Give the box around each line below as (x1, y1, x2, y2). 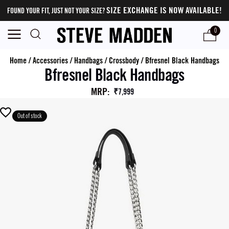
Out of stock (17, 112, 42, 120)
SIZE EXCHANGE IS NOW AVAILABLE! (106, 5, 222, 15)
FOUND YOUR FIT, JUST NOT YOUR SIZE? (7, 7, 106, 15)
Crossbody (109, 56, 139, 65)
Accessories (33, 56, 68, 65)
